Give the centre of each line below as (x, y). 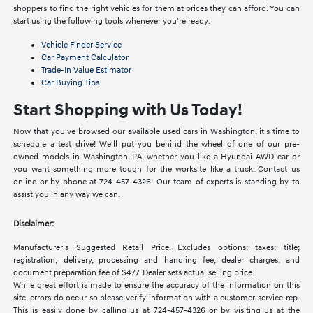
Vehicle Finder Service (82, 45)
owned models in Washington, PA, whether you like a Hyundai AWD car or (156, 157)
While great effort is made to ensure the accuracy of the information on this (156, 286)
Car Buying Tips (71, 83)
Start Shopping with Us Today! (128, 111)
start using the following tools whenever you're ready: (112, 22)
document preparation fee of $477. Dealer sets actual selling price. (134, 273)
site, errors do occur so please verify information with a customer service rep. (156, 298)
